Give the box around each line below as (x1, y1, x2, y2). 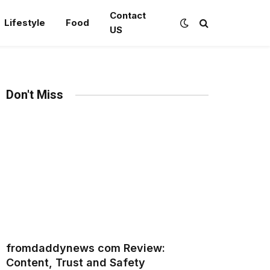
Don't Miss (6, 87, 63, 102)
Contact (109, 10, 146, 21)
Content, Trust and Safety (6, 256, 145, 269)
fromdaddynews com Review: (6, 242, 165, 254)
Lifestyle (4, 17, 45, 28)
